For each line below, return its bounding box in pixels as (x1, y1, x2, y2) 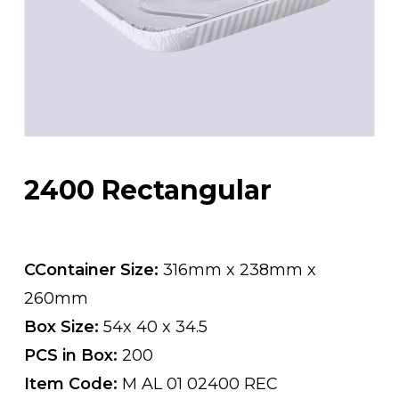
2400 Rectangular (23, 173, 272, 207)
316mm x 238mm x (162, 259, 316, 280)
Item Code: (23, 373, 122, 394)
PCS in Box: (23, 345, 122, 365)
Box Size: (23, 316, 103, 337)
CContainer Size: (23, 259, 163, 280)
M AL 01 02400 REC (121, 373, 278, 394)
